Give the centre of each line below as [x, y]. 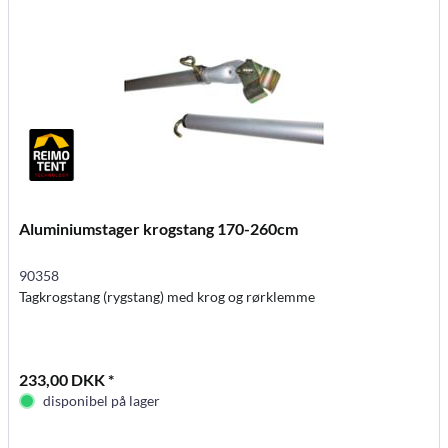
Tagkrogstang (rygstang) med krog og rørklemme [167, 296]
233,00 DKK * [67, 379]
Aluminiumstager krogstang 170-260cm [159, 228]
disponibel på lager [102, 400]
